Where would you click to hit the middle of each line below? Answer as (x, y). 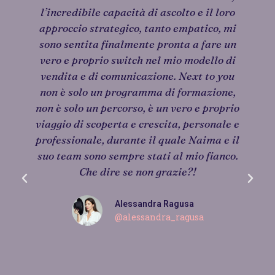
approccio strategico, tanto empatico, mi (137, 28)
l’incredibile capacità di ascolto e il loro (137, 12)
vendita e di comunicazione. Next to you (137, 76)
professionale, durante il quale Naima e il (137, 140)
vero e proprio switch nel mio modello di (137, 60)
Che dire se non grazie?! (137, 172)
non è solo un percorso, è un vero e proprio (137, 108)
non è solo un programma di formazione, (137, 92)
